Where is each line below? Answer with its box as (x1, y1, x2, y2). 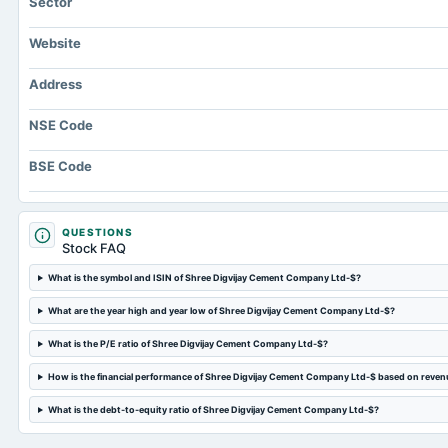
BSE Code (29, 158, 92, 174)
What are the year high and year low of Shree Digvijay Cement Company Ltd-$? (47, 305, 395, 316)
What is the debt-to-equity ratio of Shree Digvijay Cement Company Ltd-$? (47, 404, 379, 415)
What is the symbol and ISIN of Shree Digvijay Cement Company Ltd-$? (47, 272, 361, 283)
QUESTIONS (62, 226, 133, 238)
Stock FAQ (62, 240, 126, 256)
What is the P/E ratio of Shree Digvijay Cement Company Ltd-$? (47, 338, 328, 349)
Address (29, 76, 82, 92)
